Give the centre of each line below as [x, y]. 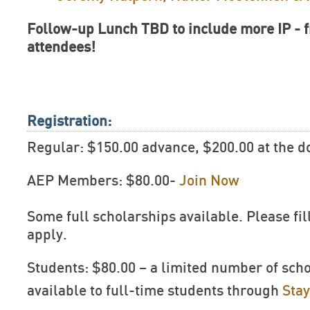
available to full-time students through [155, 291]
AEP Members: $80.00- [103, 181]
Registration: [69, 121]
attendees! [61, 47]
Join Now [209, 181]
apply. [47, 235]
